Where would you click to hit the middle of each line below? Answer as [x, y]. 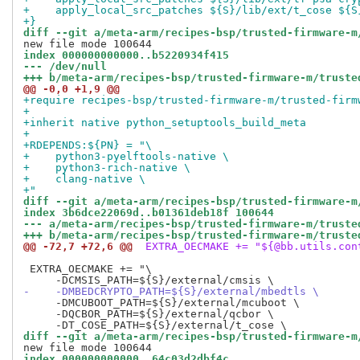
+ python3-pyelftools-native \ [126, 157]
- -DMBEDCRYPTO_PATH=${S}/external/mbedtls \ [171, 292]
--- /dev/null [65, 67]
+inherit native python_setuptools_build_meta [165, 123]
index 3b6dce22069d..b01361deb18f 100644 [149, 213]
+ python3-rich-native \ [107, 168]
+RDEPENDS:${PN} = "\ [88, 145]
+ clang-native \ [84, 179]
